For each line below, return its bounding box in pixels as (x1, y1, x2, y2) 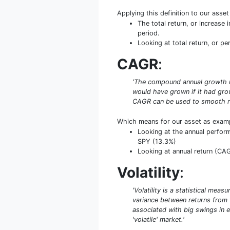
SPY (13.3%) (138, 137, 176, 145)
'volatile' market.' (132, 215, 184, 223)
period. (138, 29, 160, 37)
